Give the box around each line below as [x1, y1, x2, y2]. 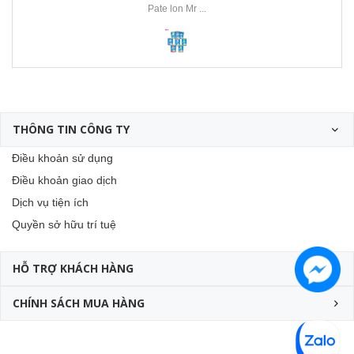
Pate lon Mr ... [148, 3, 206, 14]
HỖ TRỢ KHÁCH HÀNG [13, 261, 134, 276]
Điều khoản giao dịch [12, 174, 117, 186]
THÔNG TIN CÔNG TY [13, 122, 130, 137]
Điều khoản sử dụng [12, 152, 113, 164]
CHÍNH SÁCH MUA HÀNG [13, 296, 145, 311]
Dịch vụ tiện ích [12, 196, 88, 209]
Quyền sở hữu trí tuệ [12, 218, 116, 231]
